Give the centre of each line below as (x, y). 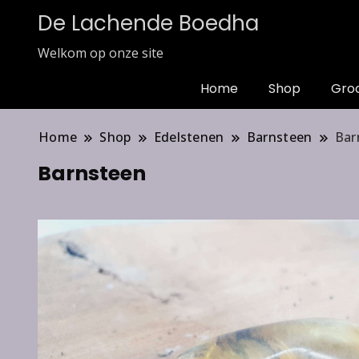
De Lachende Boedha (148, 23)
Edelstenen (189, 137)
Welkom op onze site (101, 53)
